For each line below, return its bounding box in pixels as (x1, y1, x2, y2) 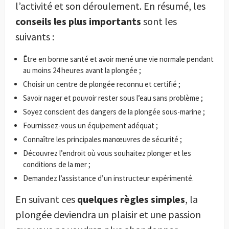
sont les (141, 15, 177, 28)
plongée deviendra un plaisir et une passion (15, 208, 201, 221)
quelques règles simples (77, 193, 185, 206)
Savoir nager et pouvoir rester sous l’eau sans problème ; (23, 93, 203, 103)
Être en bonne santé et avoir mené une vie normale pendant (23, 54, 214, 64)
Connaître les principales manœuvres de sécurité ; (23, 134, 182, 145)
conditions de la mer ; (23, 159, 90, 170)
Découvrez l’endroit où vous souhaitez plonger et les (23, 148, 191, 158)
